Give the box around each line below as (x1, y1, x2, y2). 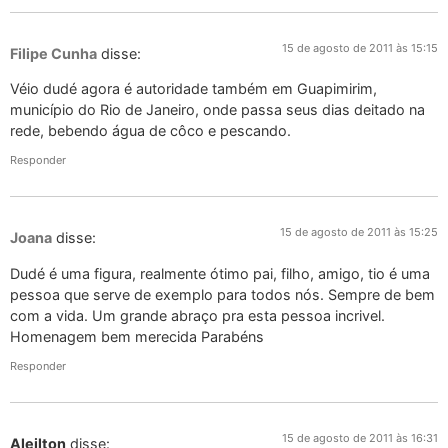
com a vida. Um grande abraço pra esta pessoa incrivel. (10, 306, 385, 324)
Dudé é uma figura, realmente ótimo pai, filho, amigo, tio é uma (10, 264, 430, 282)
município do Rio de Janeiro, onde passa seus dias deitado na (10, 101, 425, 119)
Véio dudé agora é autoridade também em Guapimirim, (10, 80, 377, 98)
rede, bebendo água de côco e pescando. (10, 122, 291, 140)
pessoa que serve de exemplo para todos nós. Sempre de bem (10, 285, 435, 303)
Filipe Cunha (10, 44, 97, 62)
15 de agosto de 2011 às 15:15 (282, 40, 438, 55)
